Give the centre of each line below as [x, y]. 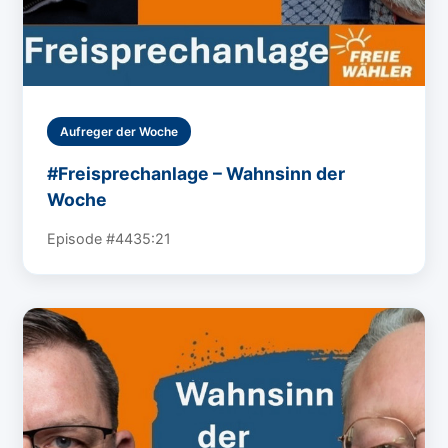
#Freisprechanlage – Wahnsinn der [196, 173]
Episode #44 [90, 238]
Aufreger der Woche [119, 131]
